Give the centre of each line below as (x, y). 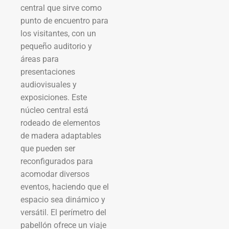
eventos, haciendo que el (65, 187)
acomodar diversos (55, 174)
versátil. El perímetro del (63, 212)
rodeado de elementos (60, 123)
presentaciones (48, 72)
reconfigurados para (57, 161)
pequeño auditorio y (56, 46)
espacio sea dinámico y (63, 199)
